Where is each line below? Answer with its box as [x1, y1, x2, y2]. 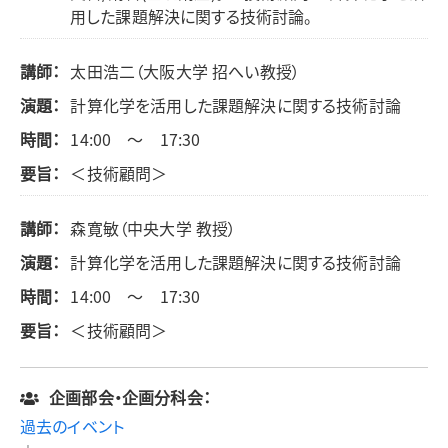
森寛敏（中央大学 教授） [70, 216, 237, 240]
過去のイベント [20, 414, 125, 438]
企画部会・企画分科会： [49, 385, 211, 409]
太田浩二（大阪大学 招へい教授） [70, 59, 301, 83]
